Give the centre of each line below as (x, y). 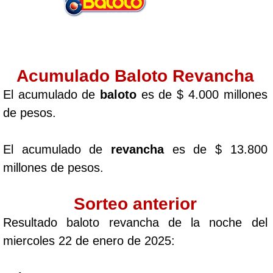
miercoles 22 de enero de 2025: (89, 241)
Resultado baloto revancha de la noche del (135, 222)
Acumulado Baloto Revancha (135, 76)
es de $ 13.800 (215, 149)
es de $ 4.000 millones (202, 94)
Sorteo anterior (135, 204)
